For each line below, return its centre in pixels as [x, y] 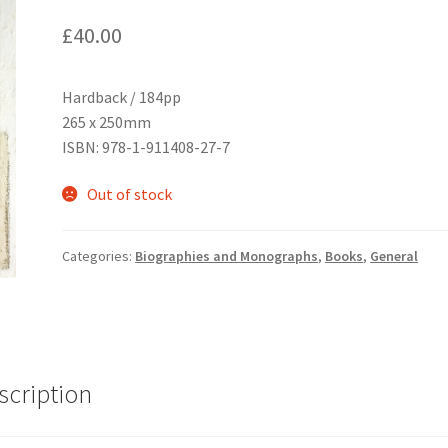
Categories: [99, 255]
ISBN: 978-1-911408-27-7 [146, 146]
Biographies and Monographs [227, 255]
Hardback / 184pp [122, 96]
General [394, 255]
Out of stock [129, 194]
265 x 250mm [107, 121]
